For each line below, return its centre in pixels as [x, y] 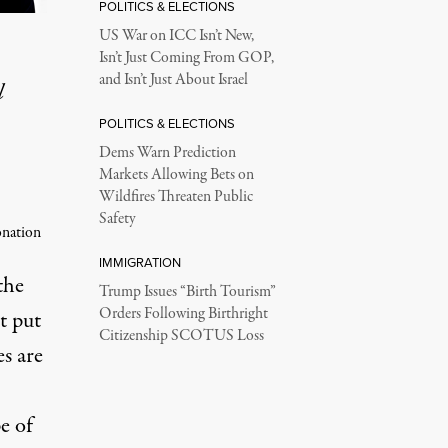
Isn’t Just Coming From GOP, [186, 58]
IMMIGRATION [139, 262]
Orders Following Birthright [183, 314]
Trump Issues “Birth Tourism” [187, 292]
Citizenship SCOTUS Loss [181, 336]
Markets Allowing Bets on [176, 175]
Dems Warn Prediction [167, 153]
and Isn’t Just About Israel [173, 80]
